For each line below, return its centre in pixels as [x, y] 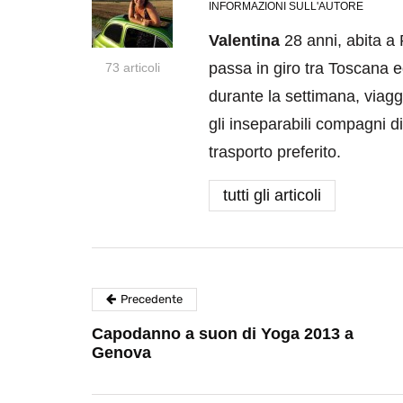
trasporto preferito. [275, 152]
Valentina [244, 41]
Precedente [152, 300]
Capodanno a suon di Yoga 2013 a [223, 334]
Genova [121, 353]
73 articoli [132, 68]
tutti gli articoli [272, 196]
